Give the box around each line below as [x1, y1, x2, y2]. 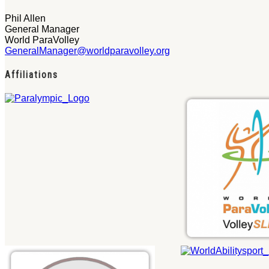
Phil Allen [5, 13, 46, 23]
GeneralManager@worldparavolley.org [5, 45, 170, 56]
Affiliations [5, 69, 58, 81]
